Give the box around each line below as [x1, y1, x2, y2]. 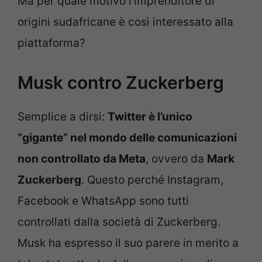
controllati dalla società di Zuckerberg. [18, 215, 220, 229]
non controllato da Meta [18, 152, 146, 166]
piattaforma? [18, 36, 85, 50]
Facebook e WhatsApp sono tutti [18, 194, 189, 208]
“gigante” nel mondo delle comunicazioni [18, 131, 237, 145]
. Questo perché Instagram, [81, 173, 223, 187]
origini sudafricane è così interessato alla [18, 15, 233, 29]
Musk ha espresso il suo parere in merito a [18, 236, 239, 250]
